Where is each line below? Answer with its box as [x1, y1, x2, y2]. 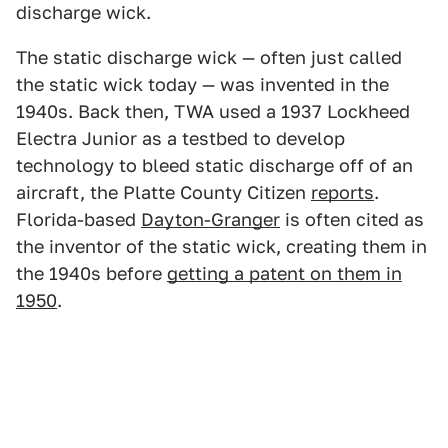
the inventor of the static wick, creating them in [16, 235, 427, 257]
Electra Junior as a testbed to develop [16, 127, 345, 149]
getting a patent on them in [167, 262, 402, 284]
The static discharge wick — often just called [16, 46, 402, 68]
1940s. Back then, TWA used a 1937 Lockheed [16, 100, 410, 122]
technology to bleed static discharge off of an [16, 154, 413, 176]
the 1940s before [16, 262, 167, 284]
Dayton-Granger [141, 208, 280, 230]
